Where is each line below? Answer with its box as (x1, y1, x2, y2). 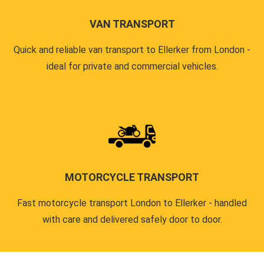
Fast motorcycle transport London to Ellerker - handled (17, 197, 247, 209)
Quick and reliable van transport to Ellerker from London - (14, 44, 250, 55)
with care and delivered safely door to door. (42, 213, 222, 225)
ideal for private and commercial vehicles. (46, 60, 218, 72)
